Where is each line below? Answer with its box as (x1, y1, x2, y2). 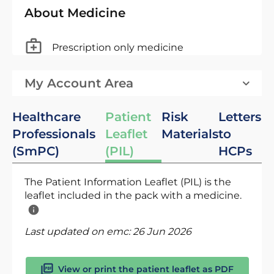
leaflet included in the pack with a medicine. (24, 190, 242, 201)
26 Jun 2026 (133, 226, 191, 237)
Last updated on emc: (24, 226, 133, 237)
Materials (161, 127, 218, 141)
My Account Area (24, 76, 133, 91)
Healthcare (12, 109, 81, 124)
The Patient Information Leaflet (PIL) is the (24, 176, 231, 188)
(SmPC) (12, 144, 59, 158)
